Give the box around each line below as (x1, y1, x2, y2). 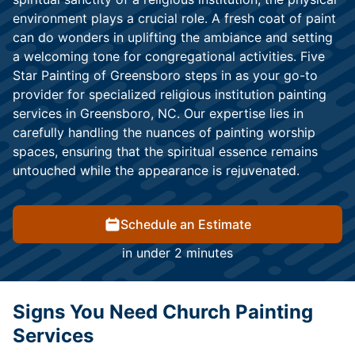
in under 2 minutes (122, 245, 233, 261)
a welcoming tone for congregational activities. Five (13, 48, 325, 65)
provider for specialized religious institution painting (13, 86, 326, 103)
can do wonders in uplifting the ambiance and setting (13, 29, 333, 46)
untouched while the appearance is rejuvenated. (13, 162, 300, 179)
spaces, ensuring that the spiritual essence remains (13, 143, 318, 160)
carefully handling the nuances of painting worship (13, 124, 315, 141)
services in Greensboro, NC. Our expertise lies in (13, 105, 303, 122)
